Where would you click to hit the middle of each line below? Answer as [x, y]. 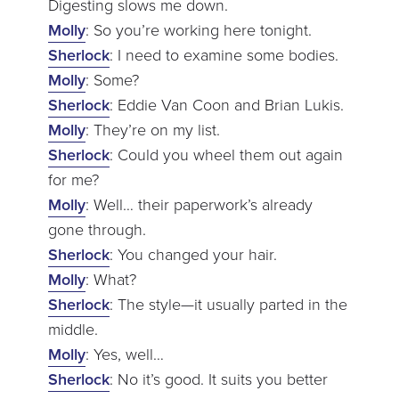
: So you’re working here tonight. [198, 30]
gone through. [97, 229]
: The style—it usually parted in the [228, 304]
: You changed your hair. [193, 254]
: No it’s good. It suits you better [218, 379]
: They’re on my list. [152, 130]
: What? [110, 279]
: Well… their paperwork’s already [199, 204]
